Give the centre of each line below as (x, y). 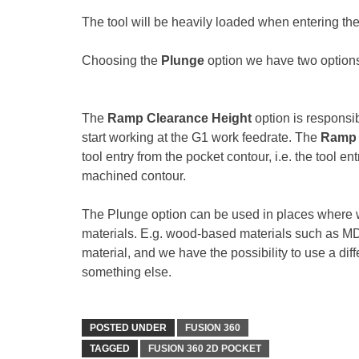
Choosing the (120, 60)
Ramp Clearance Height (179, 118)
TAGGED (110, 348)
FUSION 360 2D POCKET (205, 348)
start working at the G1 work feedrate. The (201, 137)
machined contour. (134, 175)
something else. (127, 272)
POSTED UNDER (128, 327)
